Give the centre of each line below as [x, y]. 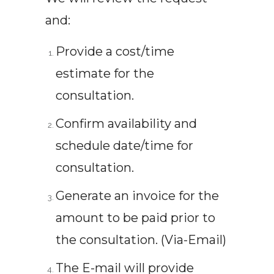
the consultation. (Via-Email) [141, 240]
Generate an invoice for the [137, 196]
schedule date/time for [124, 146]
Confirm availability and [126, 124]
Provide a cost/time [115, 51]
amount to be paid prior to [135, 218]
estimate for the [105, 73]
